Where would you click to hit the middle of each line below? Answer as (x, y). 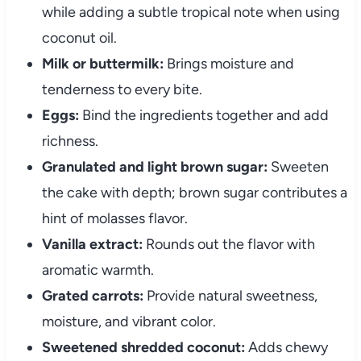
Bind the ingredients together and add (203, 116)
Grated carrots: (92, 296)
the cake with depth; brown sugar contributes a (194, 193)
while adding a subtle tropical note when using (191, 12)
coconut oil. (79, 38)
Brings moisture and (228, 64)
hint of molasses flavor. (114, 219)
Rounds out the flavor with (228, 245)
